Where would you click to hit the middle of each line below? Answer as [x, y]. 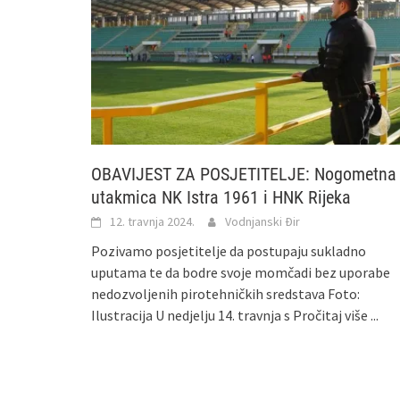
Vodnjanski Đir [262, 221]
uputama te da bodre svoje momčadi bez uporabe [241, 272]
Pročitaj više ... [336, 315]
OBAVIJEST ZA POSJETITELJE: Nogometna [244, 174]
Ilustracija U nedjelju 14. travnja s [192, 315]
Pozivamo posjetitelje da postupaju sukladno [229, 250]
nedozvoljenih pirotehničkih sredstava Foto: [225, 293]
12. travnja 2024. [152, 221]
